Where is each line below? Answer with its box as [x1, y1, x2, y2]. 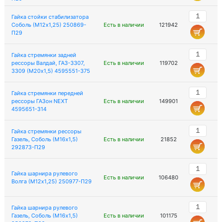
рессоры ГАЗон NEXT [11, 98, 68, 105]
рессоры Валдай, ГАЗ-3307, [11, 59, 85, 66]
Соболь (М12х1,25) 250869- [11, 21, 86, 28]
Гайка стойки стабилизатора [11, 13, 89, 20]
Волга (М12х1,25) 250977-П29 [11, 178, 92, 185]
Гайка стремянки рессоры [11, 128, 81, 135]
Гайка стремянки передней [11, 90, 83, 97]
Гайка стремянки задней [11, 52, 76, 58]
